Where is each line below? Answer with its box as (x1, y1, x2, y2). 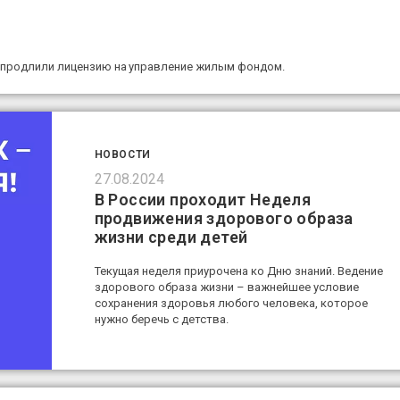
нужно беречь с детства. (94, 312, 229, 327)
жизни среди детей (94, 228, 248, 247)
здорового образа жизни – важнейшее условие (94, 280, 359, 295)
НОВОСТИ (94, 148, 151, 162)
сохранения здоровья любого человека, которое (94, 296, 368, 311)
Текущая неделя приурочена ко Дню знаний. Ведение (94, 264, 383, 279)
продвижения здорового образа (94, 209, 354, 229)
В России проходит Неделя (94, 190, 312, 210)
